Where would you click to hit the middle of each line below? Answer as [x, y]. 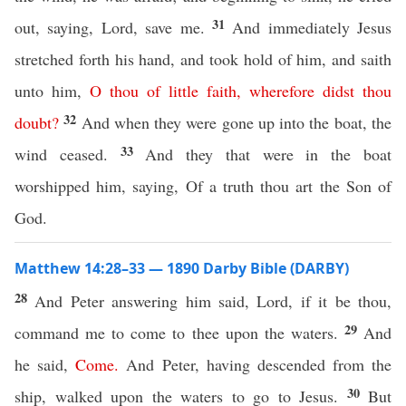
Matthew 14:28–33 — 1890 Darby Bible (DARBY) [182, 268]
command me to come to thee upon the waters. [179, 333]
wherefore [282, 91]
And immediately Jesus [312, 27]
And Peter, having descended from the [255, 364]
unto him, [52, 91]
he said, [45, 364]
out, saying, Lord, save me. [113, 27]
